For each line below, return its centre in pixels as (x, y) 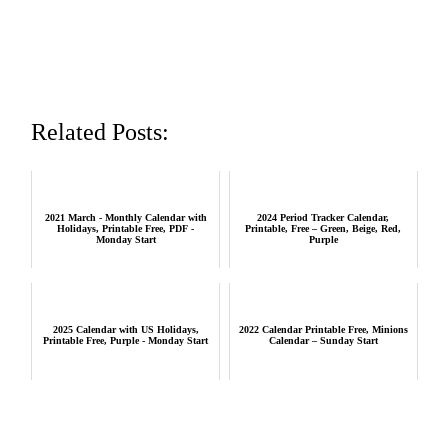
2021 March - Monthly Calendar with (125, 218)
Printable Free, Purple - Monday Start (126, 341)
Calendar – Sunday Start (323, 341)
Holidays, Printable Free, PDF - (126, 229)
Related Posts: (100, 132)
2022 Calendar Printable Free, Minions (323, 330)
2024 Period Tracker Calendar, (323, 218)
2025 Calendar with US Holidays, (125, 330)
